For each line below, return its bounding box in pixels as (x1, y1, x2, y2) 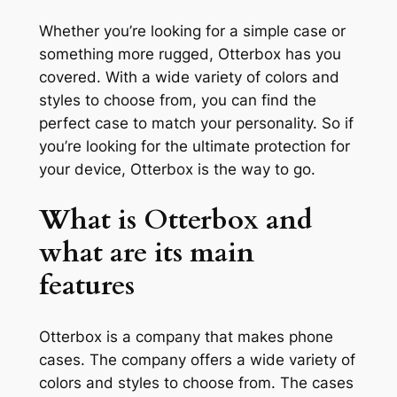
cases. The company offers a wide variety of (38, 350, 355, 369)
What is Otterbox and (38, 200, 313, 238)
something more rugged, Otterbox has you (38, 45, 341, 64)
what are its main (38, 233, 254, 271)
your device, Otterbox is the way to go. (38, 160, 315, 179)
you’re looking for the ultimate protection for (38, 137, 350, 156)
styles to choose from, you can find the (38, 91, 316, 110)
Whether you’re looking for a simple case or (38, 22, 346, 41)
